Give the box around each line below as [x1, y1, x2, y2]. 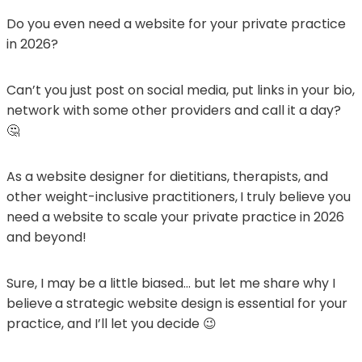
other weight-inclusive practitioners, [6, 187, 238, 206]
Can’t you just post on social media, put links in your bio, [6, 80, 355, 99]
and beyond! [6, 227, 86, 246]
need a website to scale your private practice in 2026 [6, 207, 344, 226]
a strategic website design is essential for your [55, 293, 347, 313]
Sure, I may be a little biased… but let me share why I [6, 273, 335, 293]
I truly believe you [240, 187, 351, 206]
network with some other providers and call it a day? [6, 100, 341, 120]
